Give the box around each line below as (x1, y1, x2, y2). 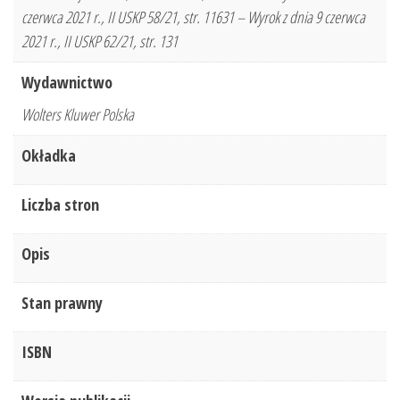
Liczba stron (21, 194, 99, 216)
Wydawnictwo (21, 71, 112, 94)
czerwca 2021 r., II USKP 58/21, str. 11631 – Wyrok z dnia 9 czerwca (21, 6, 365, 29)
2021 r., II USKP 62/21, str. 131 (21, 30, 178, 53)
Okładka (21, 145, 76, 167)
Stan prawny (21, 292, 103, 314)
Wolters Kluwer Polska (21, 104, 134, 126)
